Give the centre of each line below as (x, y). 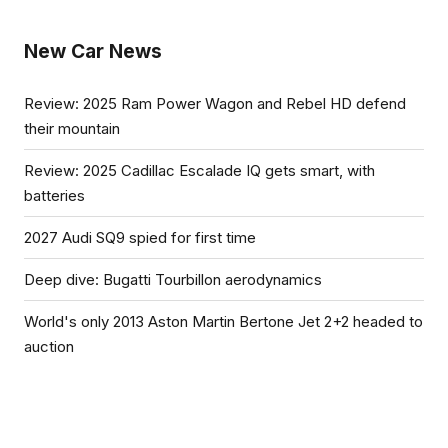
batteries (54, 195)
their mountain (72, 128)
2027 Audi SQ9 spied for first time (140, 237)
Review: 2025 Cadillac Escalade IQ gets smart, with (199, 170)
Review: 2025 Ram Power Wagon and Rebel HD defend (215, 103)
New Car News (93, 50)
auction (49, 346)
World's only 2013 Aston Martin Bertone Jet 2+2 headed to (223, 321)
